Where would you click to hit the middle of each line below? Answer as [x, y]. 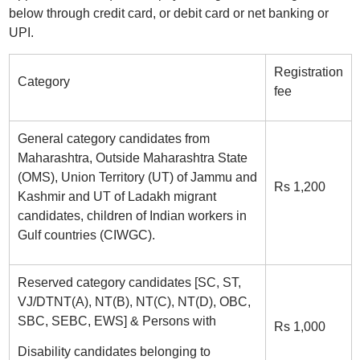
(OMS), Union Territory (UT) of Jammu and [137, 177]
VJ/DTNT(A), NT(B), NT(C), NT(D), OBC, [134, 302]
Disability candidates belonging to [114, 352]
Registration [308, 72]
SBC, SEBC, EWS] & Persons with [117, 321]
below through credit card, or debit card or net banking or [168, 13]
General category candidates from [113, 139]
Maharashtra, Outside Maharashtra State [132, 158]
